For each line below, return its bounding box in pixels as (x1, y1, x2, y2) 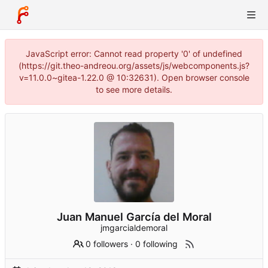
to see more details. (96, 84, 172, 95)
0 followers (86, 239, 129, 249)
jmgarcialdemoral (100, 223, 167, 233)
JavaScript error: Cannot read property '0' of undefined (26, 48, 242, 59)
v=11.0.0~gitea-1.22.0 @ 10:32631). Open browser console (19, 72, 249, 83)
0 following (135, 239, 178, 249)
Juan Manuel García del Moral (56, 210, 212, 224)
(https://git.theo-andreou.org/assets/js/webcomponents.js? (19, 60, 249, 71)
